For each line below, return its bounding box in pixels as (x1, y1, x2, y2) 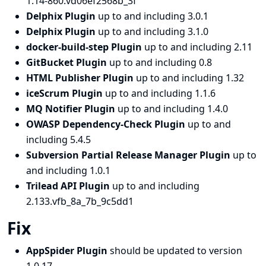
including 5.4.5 (26, 133, 91, 146)
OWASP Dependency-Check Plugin (26, 118, 188, 131)
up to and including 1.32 (136, 71, 244, 84)
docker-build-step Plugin (26, 40, 144, 53)
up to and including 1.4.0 (118, 102, 228, 115)
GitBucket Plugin (26, 56, 109, 69)
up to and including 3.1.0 (98, 25, 208, 38)
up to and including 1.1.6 (105, 87, 216, 100)
